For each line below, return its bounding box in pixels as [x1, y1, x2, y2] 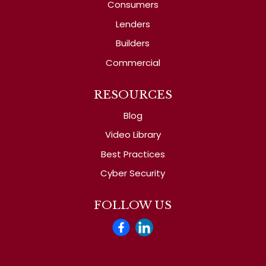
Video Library [104, 128, 161, 141]
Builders [116, 37, 150, 50]
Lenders [115, 17, 150, 30]
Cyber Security [100, 167, 166, 180]
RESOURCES [93, 87, 172, 102]
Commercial [105, 56, 160, 69]
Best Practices [100, 147, 165, 160]
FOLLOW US [94, 198, 172, 213]
